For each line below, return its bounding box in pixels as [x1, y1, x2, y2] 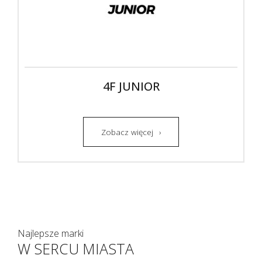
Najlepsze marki [18, 227, 84, 240]
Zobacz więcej [101, 126, 153, 137]
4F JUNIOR [102, 78, 160, 94]
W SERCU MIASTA [18, 239, 134, 258]
